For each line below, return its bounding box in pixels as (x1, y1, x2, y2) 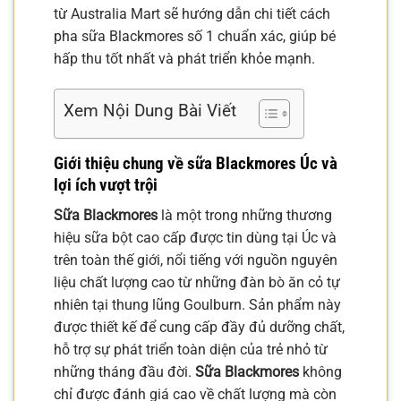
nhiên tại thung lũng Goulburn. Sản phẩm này (54, 296, 341, 314)
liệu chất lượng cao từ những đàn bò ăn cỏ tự (54, 274, 340, 292)
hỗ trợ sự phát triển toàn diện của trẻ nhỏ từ (54, 341, 328, 359)
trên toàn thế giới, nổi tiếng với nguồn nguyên (54, 252, 337, 269)
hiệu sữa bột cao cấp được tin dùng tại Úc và (54, 229, 337, 247)
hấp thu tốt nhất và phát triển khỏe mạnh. (54, 50, 315, 67)
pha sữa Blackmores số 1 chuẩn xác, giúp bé (54, 28, 336, 45)
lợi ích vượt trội (54, 174, 158, 195)
